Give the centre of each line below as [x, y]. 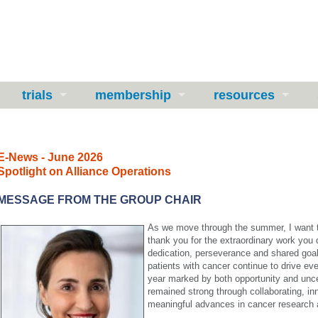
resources [244, 95]
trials [37, 95]
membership [133, 95]
